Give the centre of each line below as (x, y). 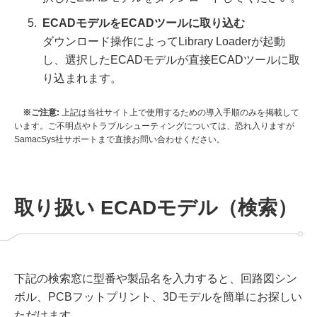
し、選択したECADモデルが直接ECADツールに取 (171, 60)
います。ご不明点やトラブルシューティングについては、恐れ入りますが (154, 126)
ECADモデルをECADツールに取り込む (144, 23)
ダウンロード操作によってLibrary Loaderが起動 (164, 42)
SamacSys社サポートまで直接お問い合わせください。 (120, 140)
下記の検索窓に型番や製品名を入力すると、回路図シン (156, 279)
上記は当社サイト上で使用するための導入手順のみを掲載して (179, 113)
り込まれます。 (82, 79)
